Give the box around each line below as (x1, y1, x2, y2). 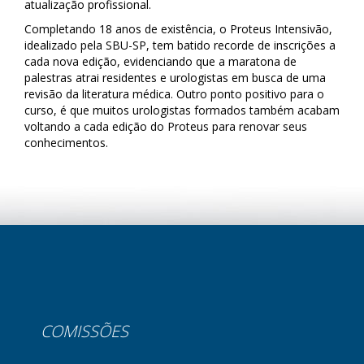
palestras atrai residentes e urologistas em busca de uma (24, 70, 326, 85)
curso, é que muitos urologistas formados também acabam (24, 102, 340, 118)
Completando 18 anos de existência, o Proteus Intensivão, (24, 21, 332, 37)
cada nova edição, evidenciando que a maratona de (24, 54, 297, 69)
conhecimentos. (24, 135, 108, 150)
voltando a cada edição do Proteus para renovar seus (24, 119, 307, 134)
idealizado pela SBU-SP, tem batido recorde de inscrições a (24, 37, 336, 53)
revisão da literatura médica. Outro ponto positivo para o (24, 86, 324, 102)
